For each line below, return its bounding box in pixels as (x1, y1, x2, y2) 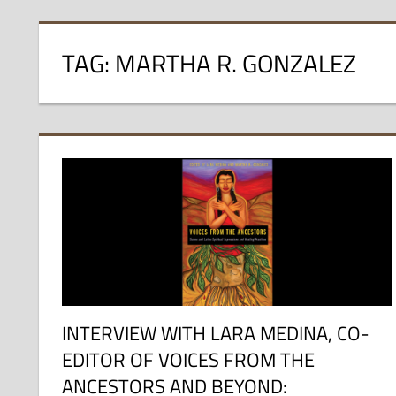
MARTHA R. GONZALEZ (114, 44, 356, 83)
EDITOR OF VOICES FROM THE (61, 345, 315, 376)
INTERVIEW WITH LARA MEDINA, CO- (61, 318, 369, 349)
